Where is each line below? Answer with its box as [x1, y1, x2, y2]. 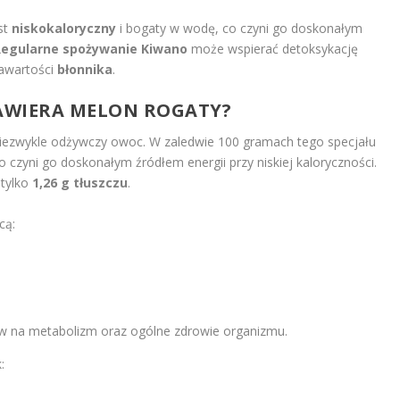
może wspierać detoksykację [187, 39, 359, 57]
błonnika [57, 60, 113, 78]
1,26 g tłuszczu [32, 174, 129, 192]
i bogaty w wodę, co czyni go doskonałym [116, 19, 363, 37]
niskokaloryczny [12, 19, 117, 37]
